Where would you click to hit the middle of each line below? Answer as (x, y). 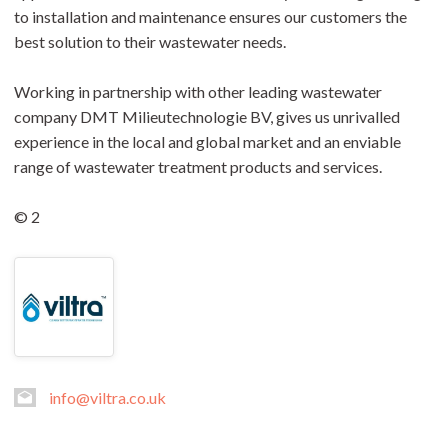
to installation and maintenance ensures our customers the (210, 16)
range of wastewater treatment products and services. (198, 166)
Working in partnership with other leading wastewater (198, 91)
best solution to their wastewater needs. (150, 41)
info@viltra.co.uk (107, 397)
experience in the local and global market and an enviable (207, 141)
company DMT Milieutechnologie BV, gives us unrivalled (207, 116)
